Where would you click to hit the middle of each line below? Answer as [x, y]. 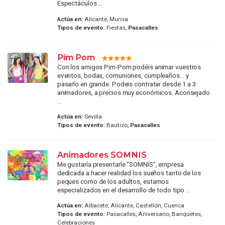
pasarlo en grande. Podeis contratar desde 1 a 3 [127, 84]
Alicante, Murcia [105, 19]
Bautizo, [117, 125]
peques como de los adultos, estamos [113, 181]
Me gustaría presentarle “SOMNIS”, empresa [120, 164]
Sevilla [92, 116]
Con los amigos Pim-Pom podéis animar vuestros [129, 67]
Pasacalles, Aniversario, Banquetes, [153, 214]
